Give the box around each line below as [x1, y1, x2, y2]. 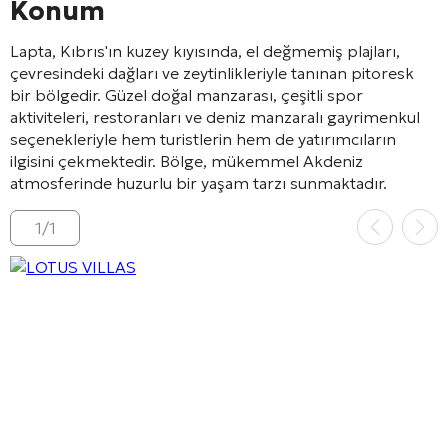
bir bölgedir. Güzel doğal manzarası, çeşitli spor [10, 84, 363, 105]
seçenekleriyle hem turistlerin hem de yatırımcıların [10, 128, 396, 149]
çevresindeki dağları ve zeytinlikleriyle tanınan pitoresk [10, 62, 414, 83]
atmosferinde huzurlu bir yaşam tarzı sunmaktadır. [10, 172, 387, 193]
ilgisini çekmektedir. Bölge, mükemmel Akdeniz [10, 150, 363, 171]
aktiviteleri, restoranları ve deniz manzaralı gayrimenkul [10, 106, 420, 127]
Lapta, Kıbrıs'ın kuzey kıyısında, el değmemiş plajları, [10, 40, 400, 61]
